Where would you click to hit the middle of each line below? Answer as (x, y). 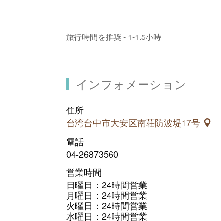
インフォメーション (131, 83)
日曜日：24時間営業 (107, 185)
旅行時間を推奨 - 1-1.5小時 (114, 37)
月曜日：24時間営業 (107, 195)
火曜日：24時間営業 (107, 205)
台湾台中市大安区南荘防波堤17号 (135, 122)
